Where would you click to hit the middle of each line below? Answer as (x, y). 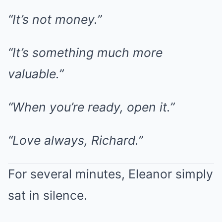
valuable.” (36, 74)
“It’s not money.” (55, 19)
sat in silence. (48, 195)
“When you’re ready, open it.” (91, 107)
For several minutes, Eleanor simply (111, 174)
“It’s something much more (85, 53)
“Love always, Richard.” (75, 140)
